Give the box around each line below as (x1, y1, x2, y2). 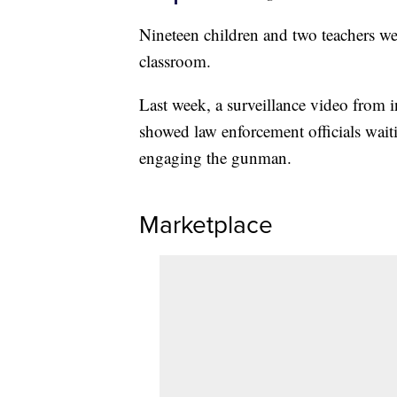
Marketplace (139, 206, 273, 244)
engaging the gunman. (139, 146, 292, 169)
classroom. (139, 50, 211, 73)
